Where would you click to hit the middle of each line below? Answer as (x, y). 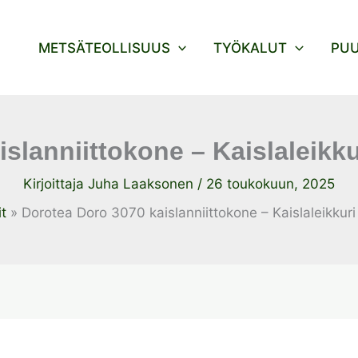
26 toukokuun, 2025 (270, 184)
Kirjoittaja (56, 184)
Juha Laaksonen (143, 184)
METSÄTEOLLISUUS (105, 48)
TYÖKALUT (251, 48)
